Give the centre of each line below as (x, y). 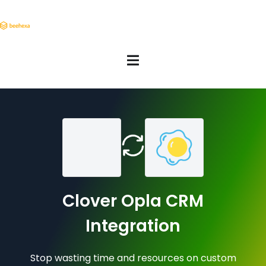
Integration (133, 226)
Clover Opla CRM (133, 201)
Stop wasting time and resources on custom (133, 258)
